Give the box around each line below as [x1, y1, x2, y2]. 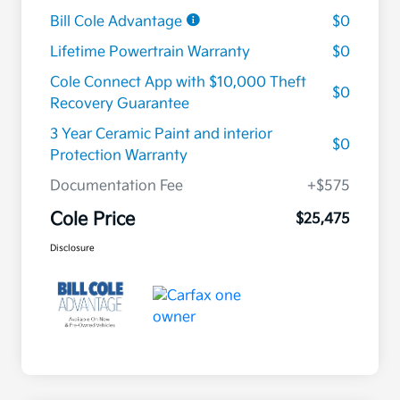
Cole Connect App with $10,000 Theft [50, 74, 306, 92]
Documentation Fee [50, 178, 183, 196]
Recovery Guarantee [50, 96, 189, 113]
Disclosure [50, 243, 95, 254]
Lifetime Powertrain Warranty [50, 44, 250, 62]
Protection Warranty [50, 147, 187, 165]
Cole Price [50, 209, 135, 231]
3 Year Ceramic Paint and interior [50, 126, 272, 144]
